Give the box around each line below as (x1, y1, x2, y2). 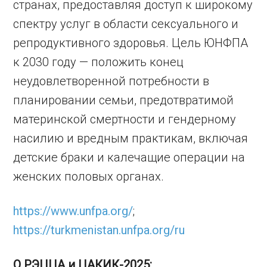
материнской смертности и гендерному (13, 112, 237, 126)
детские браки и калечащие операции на (13, 150, 246, 164)
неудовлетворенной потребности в (13, 74, 210, 88)
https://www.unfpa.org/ (13, 204, 133, 218)
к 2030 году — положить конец (13, 55, 184, 69)
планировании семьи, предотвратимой (13, 93, 234, 107)
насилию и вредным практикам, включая (13, 131, 249, 145)
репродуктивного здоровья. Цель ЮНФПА (13, 36, 249, 50)
